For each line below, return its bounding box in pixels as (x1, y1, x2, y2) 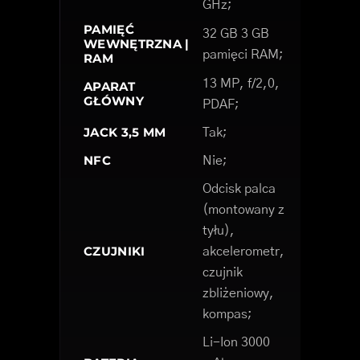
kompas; (202, 308, 252, 321)
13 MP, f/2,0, (202, 77, 280, 91)
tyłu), (202, 224, 235, 238)
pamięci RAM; (202, 48, 284, 62)
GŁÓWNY (84, 93, 144, 109)
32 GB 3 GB (202, 27, 269, 41)
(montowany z (202, 203, 284, 217)
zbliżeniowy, (202, 287, 274, 301)
